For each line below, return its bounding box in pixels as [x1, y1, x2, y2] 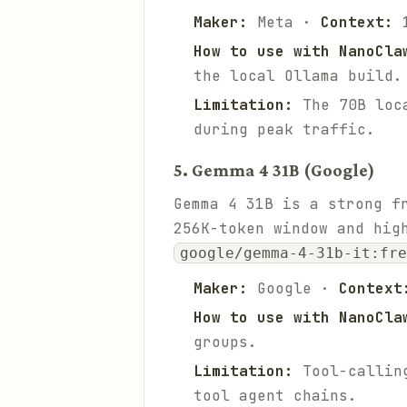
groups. [194, 333, 257, 352]
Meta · [248, 13, 321, 32]
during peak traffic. [194, 120, 375, 139]
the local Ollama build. [194, 66, 402, 85]
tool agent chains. [194, 386, 357, 405]
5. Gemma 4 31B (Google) [174, 160, 375, 180]
